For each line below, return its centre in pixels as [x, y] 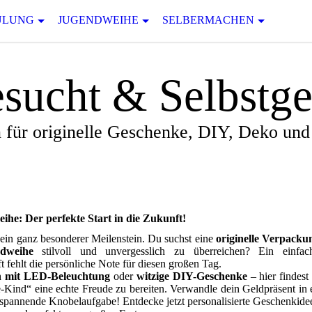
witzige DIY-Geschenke [190, 276]
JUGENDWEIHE [98, 20]
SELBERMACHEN [208, 20]
